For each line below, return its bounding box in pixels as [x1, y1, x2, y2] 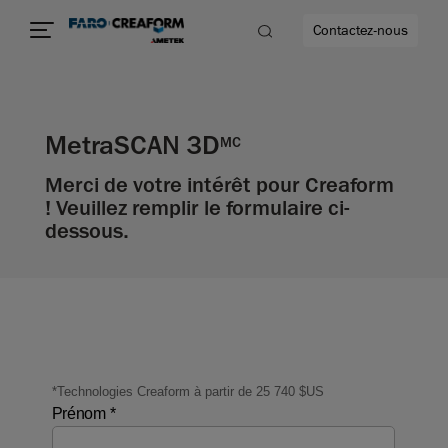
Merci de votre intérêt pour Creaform [45, 171, 394, 200]
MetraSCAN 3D [45, 129, 220, 162]
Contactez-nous [313, 21, 408, 40]
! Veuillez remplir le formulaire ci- [45, 194, 350, 223]
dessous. [45, 217, 129, 246]
